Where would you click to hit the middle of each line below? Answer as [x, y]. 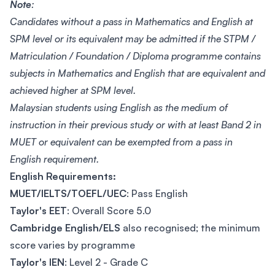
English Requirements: [63, 176]
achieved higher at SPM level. [73, 90]
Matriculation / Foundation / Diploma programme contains [135, 56]
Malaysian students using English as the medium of [119, 107]
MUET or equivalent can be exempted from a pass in [121, 142]
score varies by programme [72, 245]
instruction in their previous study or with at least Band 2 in [136, 125]
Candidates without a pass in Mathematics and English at [131, 21]
